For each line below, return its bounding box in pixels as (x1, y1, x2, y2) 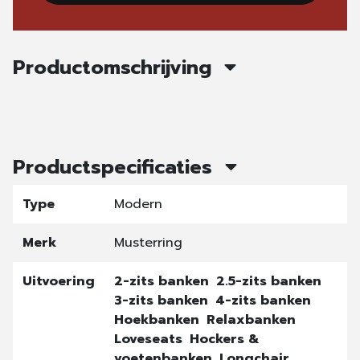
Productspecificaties (13, 153, 219, 182)
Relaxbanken (207, 310, 296, 329)
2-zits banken (114, 272, 213, 291)
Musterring (114, 233, 182, 252)
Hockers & (190, 329, 260, 349)
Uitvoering (22, 272, 95, 291)
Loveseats (114, 329, 186, 349)
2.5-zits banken (216, 272, 321, 291)
